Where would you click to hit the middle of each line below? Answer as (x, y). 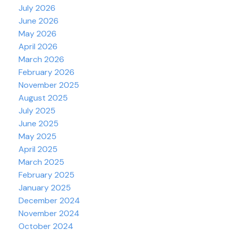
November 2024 (49, 214)
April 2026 (38, 47)
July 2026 (37, 8)
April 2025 (38, 149)
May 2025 (37, 137)
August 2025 (43, 98)
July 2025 (37, 111)
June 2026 (38, 21)
